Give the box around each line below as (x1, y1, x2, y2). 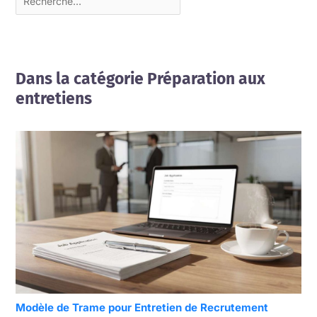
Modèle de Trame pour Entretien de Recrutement (15, 301, 268, 315)
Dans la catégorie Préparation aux (15, 69, 265, 89)
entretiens (15, 89, 92, 109)
